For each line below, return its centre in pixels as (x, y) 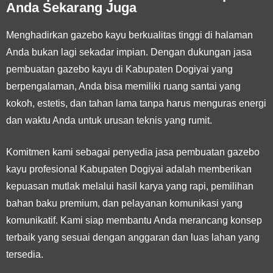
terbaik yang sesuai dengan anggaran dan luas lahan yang (133, 237)
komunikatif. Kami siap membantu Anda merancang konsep (134, 220)
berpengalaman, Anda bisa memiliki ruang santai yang (123, 86)
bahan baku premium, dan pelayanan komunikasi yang (124, 203)
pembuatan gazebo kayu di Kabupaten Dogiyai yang (119, 69)
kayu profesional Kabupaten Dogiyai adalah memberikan (129, 169)
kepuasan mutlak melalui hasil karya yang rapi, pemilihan (130, 186)
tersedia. (25, 254)
